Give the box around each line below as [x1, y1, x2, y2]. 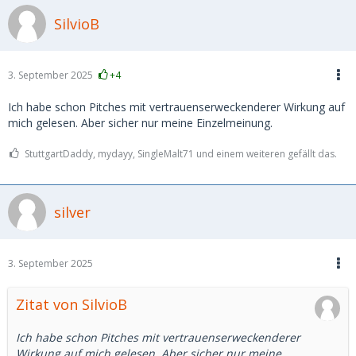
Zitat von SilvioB [16, 295, 127, 314]
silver [54, 202, 91, 222]
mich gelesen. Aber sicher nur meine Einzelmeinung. [8, 115, 273, 130]
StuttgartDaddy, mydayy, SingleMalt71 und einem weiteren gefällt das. [25, 147, 337, 161]
